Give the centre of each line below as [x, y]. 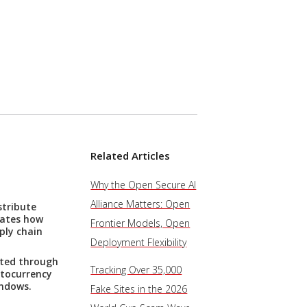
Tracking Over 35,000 [136, 270]
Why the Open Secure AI [144, 185]
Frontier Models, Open [140, 223]
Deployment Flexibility [139, 242]
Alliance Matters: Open [140, 204]
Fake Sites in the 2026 [139, 289]
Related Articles [131, 156]
